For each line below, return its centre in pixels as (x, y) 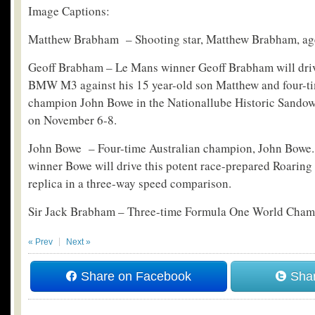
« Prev (40, 242)
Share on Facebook (134, 276)
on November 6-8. (72, 120)
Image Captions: (69, 11)
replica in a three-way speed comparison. (130, 183)
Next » (78, 242)
